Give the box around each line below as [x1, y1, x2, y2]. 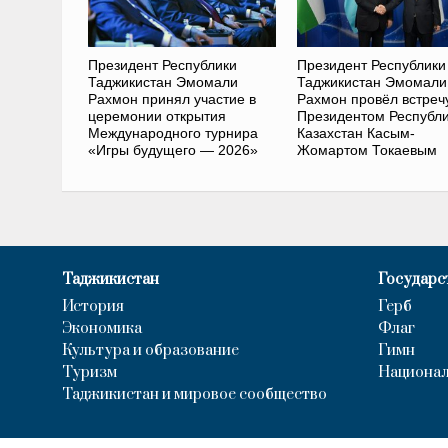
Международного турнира [87, 125, 258, 142]
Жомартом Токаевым [296, 142, 437, 159]
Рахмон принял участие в [87, 91, 256, 108]
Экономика [62, 319, 142, 339]
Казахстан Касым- [296, 125, 415, 142]
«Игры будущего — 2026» [87, 142, 258, 159]
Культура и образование [62, 341, 239, 361]
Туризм [62, 363, 117, 383]
